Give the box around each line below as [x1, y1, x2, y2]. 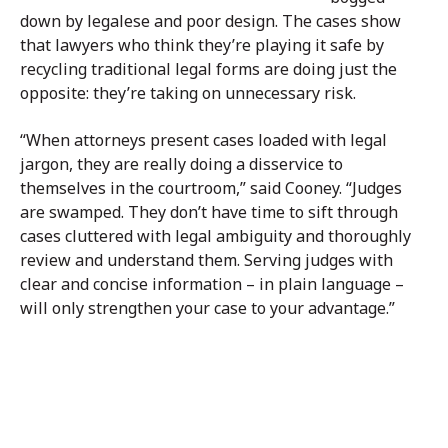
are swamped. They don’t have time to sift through [20, 201, 398, 224]
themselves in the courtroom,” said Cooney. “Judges [20, 177, 402, 200]
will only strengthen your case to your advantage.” [20, 297, 395, 320]
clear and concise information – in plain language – [20, 273, 404, 296]
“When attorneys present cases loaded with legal [20, 129, 387, 152]
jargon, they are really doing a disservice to [20, 153, 343, 176]
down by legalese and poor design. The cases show [20, 10, 401, 33]
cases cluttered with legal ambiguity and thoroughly [20, 225, 411, 248]
